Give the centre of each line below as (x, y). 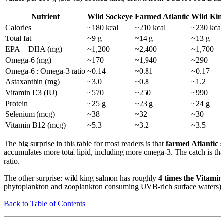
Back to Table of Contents (45, 203)
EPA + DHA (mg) (34, 49)
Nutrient (45, 16)
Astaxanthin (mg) (33, 81)
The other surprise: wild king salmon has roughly (81, 178)
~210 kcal (150, 27)
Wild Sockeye (110, 16)
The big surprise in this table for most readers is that (85, 143)
